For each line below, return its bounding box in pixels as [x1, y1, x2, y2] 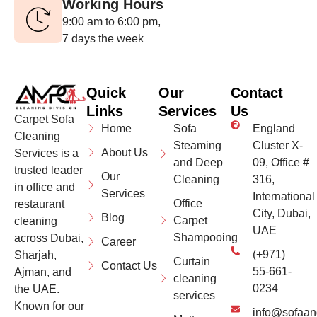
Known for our [14, 300, 84, 313]
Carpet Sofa [14, 113, 74, 126]
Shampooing [173, 231, 238, 243]
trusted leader [14, 164, 83, 177]
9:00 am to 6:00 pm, [62, 15, 161, 28]
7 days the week [62, 32, 144, 45]
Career [101, 235, 137, 248]
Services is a [14, 147, 79, 160]
